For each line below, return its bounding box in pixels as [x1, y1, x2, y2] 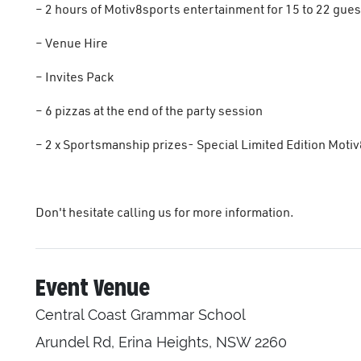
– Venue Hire [35, 35, 108, 52]
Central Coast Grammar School [35, 306, 246, 324]
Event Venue [35, 273, 150, 303]
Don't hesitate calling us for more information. [35, 204, 294, 221]
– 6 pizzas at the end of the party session [35, 102, 263, 119]
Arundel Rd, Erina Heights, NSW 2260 [35, 334, 287, 351]
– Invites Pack [35, 68, 114, 85]
